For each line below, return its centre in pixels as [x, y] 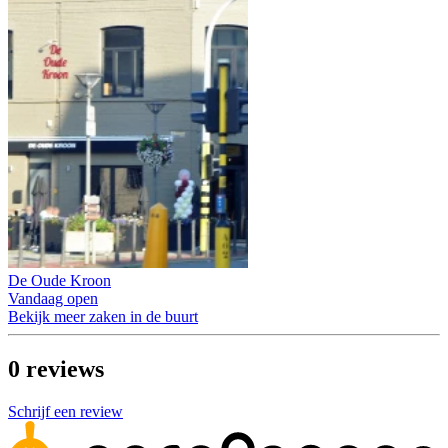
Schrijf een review [65, 412]
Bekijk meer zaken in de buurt [103, 317]
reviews [65, 369]
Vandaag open [53, 299]
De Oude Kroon [59, 281]
